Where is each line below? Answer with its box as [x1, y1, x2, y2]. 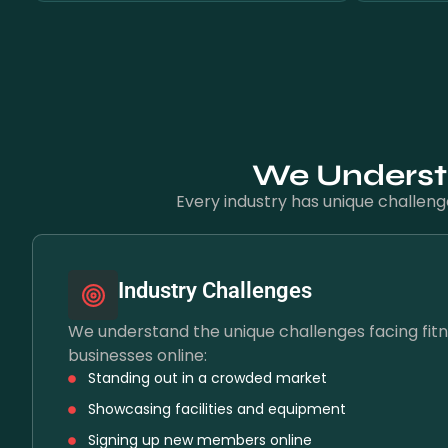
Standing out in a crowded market [88, 368, 327, 388]
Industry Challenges [118, 278, 312, 303]
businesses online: [68, 344, 207, 367]
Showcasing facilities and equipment [88, 399, 346, 419]
